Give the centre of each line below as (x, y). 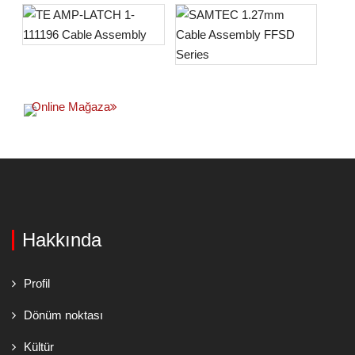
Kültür (39, 347)
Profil (37, 283)
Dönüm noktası (63, 315)
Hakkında (62, 240)
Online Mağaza (71, 107)
